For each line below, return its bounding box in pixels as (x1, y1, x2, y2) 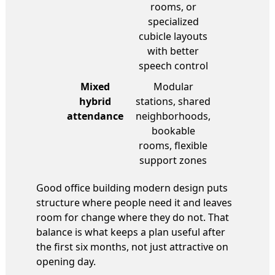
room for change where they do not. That (36, 210, 229, 224)
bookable (151, 123, 195, 137)
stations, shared (136, 94, 211, 108)
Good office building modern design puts (36, 180, 228, 195)
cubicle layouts (139, 29, 207, 43)
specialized (147, 14, 199, 28)
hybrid (79, 94, 111, 108)
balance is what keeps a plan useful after (36, 225, 225, 239)
